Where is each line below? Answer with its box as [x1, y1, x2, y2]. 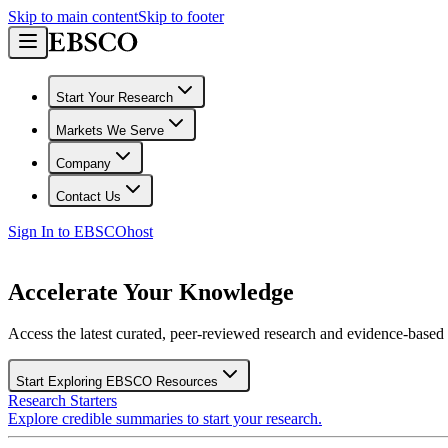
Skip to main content [8, 8, 138, 25]
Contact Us [56, 189, 121, 204]
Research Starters [8, 392, 117, 410]
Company [56, 156, 111, 171]
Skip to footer [138, 8, 224, 25]
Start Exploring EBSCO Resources [16, 374, 218, 390]
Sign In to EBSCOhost [8, 223, 153, 240]
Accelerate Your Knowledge [8, 278, 294, 305]
